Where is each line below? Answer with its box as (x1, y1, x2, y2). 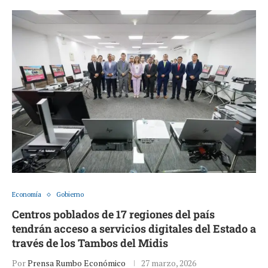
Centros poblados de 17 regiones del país (12, 207, 215, 222)
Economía (12, 190, 41, 199)
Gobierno (56, 190, 84, 199)
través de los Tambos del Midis (12, 236, 168, 251)
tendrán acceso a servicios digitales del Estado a (12, 221, 256, 236)
